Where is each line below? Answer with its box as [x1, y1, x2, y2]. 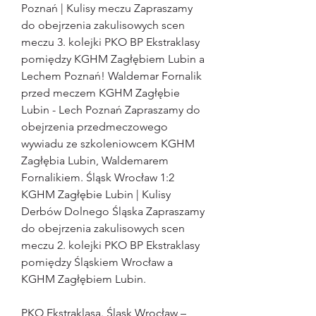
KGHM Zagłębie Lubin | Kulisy [21, 188, 171, 202]
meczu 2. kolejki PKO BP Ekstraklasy [21, 238, 200, 253]
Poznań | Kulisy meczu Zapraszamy [21, 1, 193, 16]
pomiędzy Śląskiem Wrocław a [21, 255, 173, 269]
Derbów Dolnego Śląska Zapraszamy [21, 205, 205, 219]
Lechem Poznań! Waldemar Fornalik [21, 69, 202, 83]
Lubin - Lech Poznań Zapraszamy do [21, 103, 200, 117]
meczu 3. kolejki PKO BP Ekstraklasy [21, 35, 200, 49]
